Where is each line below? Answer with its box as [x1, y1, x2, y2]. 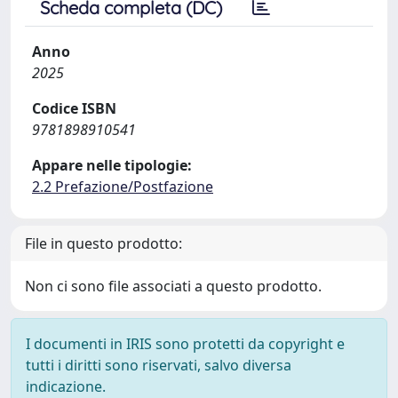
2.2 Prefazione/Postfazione [32, 176, 213, 196]
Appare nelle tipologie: [32, 155, 192, 175]
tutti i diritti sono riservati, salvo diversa [26, 354, 291, 375]
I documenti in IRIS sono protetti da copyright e [26, 333, 345, 354]
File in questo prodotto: [25, 233, 182, 253]
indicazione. [26, 376, 106, 396]
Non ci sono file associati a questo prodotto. [25, 275, 322, 296]
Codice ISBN [32, 98, 116, 118]
